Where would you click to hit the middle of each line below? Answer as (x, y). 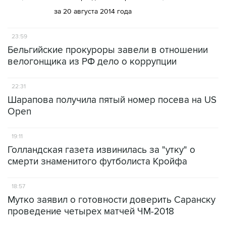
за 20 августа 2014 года (93, 12)
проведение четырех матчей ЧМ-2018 (91, 212)
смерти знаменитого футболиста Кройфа (97, 162)
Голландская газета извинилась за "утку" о (101, 150)
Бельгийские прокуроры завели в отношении (108, 50)
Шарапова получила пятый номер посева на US (112, 100)
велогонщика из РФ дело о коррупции (92, 62)
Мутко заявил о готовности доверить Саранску (111, 200)
